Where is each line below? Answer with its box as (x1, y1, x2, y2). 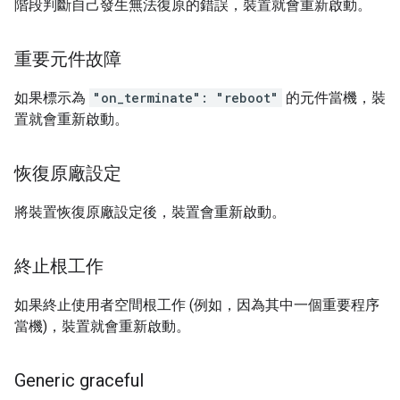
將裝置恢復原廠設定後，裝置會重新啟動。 (14, 204, 286, 221)
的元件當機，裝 (282, 89, 386, 107)
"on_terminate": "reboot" (93, 89, 279, 107)
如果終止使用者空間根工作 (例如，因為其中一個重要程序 (14, 296, 379, 314)
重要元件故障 (14, 48, 121, 71)
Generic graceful (14, 370, 144, 392)
